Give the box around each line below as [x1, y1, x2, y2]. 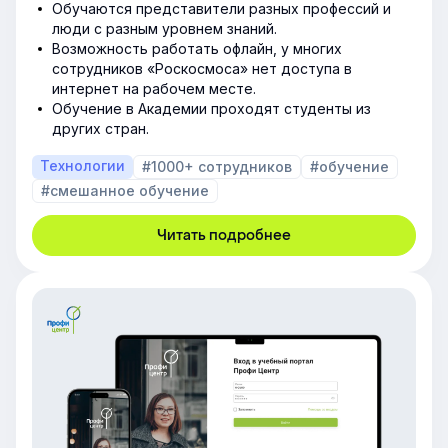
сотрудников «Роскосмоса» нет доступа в [52, 59, 352, 77]
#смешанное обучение [41, 181, 209, 199]
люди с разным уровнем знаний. [52, 19, 277, 37]
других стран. [52, 119, 149, 137]
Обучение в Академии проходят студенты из [52, 99, 371, 117]
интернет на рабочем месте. [52, 79, 256, 97]
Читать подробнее [157, 225, 291, 245]
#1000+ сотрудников [142, 157, 292, 175]
